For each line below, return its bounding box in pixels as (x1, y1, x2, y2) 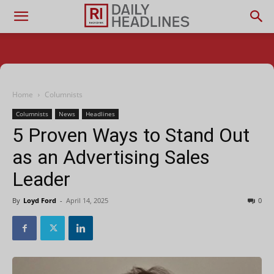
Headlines (86, 109, 115, 118)
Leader (12, 168, 70, 191)
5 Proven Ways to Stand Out (12, 124, 250, 147)
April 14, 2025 (66, 196, 108, 205)
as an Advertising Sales (12, 146, 210, 169)
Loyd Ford (23, 196, 56, 205)
